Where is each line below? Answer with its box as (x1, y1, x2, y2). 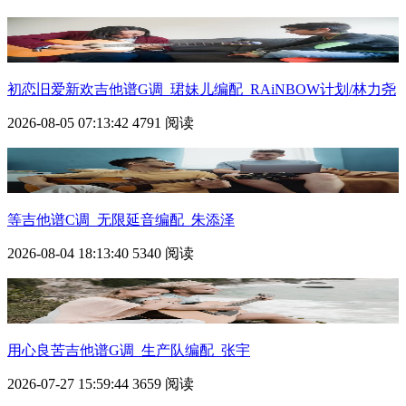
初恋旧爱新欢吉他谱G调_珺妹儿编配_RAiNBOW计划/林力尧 (7, 81, 396, 97)
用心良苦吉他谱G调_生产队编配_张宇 (7, 342, 250, 358)
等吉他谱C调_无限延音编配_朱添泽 (7, 211, 235, 227)
